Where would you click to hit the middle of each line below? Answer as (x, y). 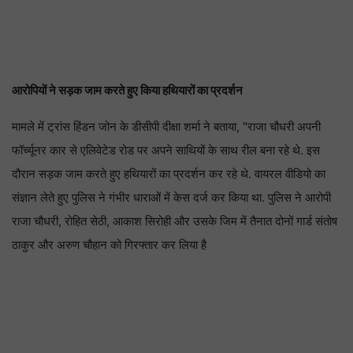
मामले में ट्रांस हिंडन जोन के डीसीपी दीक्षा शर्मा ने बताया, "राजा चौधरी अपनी (166, 127)
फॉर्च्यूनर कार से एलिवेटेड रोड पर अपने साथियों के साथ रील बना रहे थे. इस (166, 150)
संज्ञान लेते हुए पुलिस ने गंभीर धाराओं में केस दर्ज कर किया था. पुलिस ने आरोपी (171, 198)
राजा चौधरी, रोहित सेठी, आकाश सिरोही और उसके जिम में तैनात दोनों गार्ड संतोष (175, 221)
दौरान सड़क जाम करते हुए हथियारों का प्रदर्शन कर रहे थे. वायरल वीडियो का (169, 174)
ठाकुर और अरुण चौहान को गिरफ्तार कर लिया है (109, 245)
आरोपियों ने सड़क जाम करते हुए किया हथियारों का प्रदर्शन (127, 91)
